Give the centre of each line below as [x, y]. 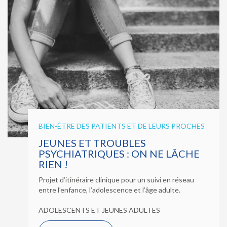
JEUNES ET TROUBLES [92, 143]
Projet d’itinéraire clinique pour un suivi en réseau [116, 179]
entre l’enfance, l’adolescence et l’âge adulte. [109, 190]
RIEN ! [53, 164]
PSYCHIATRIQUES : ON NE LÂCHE [119, 153]
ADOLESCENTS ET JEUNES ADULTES [99, 210]
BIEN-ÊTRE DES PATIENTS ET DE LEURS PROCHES [122, 126]
